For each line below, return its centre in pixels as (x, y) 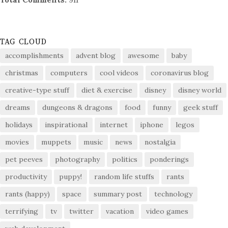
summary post (118, 194)
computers (69, 73)
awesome (144, 56)
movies (17, 142)
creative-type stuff (37, 90)
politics (125, 160)
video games (167, 211)
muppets (56, 142)
